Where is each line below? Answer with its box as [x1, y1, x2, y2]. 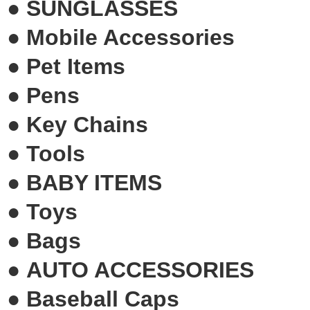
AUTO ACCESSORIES [26, 257, 254, 282]
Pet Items [26, 53, 125, 79]
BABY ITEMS [26, 170, 162, 195]
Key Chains [26, 111, 148, 137]
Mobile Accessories [26, 24, 235, 50]
